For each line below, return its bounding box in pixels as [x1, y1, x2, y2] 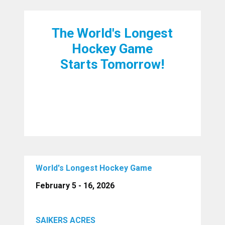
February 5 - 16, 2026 [36, 180, 115, 190]
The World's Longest [52, 25, 173, 41]
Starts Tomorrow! [60, 56, 165, 72]
